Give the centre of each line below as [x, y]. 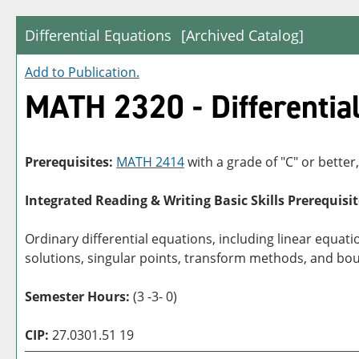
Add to [46, 72]
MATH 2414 [150, 162]
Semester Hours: [79, 296]
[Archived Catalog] [242, 35]
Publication [102, 72]
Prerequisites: [69, 162]
